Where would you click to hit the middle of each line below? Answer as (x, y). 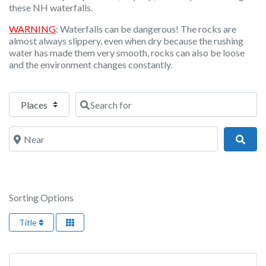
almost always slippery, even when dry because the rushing (126, 41)
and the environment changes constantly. (91, 65)
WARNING (32, 29)
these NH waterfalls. (51, 8)
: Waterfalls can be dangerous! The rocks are (146, 29)
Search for (96, 97)
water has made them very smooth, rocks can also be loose (127, 53)
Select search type (45, 97)
